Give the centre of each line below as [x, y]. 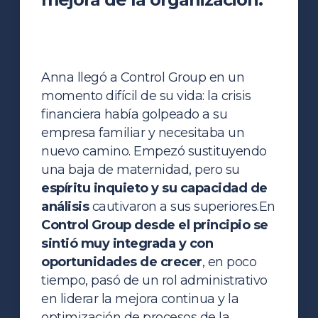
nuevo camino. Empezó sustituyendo [154, 151]
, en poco [229, 262]
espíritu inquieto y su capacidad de [154, 188]
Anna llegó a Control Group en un [143, 77]
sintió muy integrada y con [127, 243]
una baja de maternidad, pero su [141, 169]
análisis [67, 206]
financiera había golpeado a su [135, 114]
